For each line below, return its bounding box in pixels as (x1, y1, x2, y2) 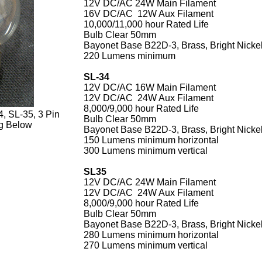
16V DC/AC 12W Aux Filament (84, 9, 213, 19)
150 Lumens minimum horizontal (84, 135, 219, 145)
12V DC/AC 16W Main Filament (84, 82, 216, 92)
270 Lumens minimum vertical (84, 240, 208, 250)
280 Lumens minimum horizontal (84, 230, 219, 240)
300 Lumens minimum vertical (84, 146, 208, 156)
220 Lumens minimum (84, 51, 175, 61)
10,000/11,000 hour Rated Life (84, 19, 209, 29)
